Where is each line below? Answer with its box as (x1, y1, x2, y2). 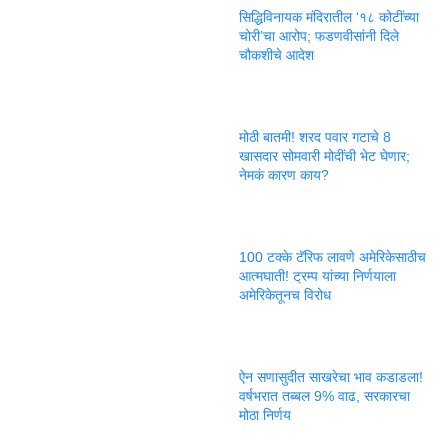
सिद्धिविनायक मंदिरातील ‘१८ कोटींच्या (239, 8, 419, 25)
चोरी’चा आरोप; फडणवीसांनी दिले (239, 27, 399, 44)
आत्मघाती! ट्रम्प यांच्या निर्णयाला (239, 267, 396, 284)
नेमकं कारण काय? (239, 166, 329, 183)
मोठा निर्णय (239, 406, 291, 423)
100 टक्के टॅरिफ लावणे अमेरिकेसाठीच (239, 248, 426, 265)
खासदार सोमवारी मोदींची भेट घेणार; (239, 147, 410, 164)
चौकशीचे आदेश (239, 46, 314, 63)
